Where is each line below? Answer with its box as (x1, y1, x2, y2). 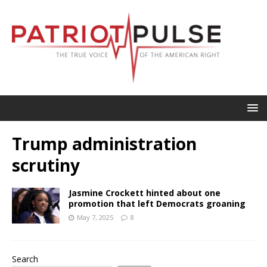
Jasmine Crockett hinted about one (69, 187, 221, 198)
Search (12, 253, 38, 265)
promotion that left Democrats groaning (69, 197, 246, 209)
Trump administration (12, 132, 197, 155)
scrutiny (12, 153, 80, 176)
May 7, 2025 (77, 212, 113, 222)
